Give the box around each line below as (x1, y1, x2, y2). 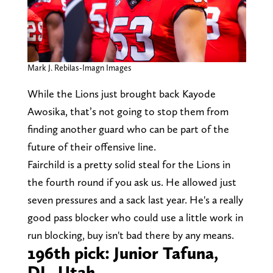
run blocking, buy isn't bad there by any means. (27, 229, 234, 242)
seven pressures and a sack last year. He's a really (27, 193, 243, 207)
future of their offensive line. (27, 140, 158, 154)
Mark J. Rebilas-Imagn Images (27, 63, 132, 73)
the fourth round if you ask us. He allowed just (27, 175, 236, 189)
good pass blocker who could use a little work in (27, 211, 243, 224)
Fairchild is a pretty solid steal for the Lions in (27, 158, 230, 171)
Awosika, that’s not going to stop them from (27, 105, 229, 118)
